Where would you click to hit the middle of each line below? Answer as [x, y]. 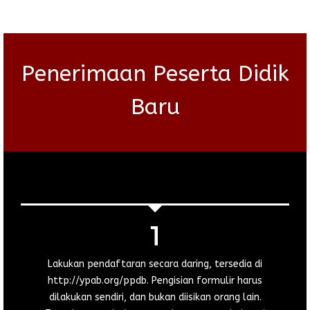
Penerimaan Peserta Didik [155, 73]
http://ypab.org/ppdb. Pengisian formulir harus [155, 280]
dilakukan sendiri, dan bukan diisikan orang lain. [155, 297]
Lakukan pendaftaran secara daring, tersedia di [155, 264]
